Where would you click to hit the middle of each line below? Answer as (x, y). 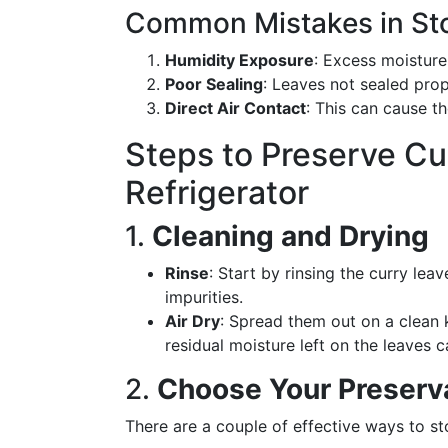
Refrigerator (217, 192)
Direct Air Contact (235, 108)
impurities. (204, 297)
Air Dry (192, 321)
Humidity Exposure (239, 60)
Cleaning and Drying (290, 236)
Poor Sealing (214, 84)
